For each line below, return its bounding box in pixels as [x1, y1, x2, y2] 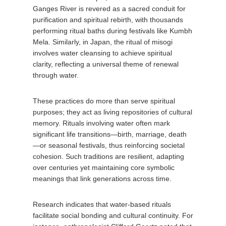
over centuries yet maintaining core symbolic [32, 163, 175, 172]
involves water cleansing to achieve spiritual [32, 49, 172, 57]
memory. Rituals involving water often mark [32, 119, 170, 127]
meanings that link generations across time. [32, 175, 172, 183]
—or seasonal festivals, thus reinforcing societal [32, 141, 185, 149]
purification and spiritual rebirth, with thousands [32, 16, 183, 24]
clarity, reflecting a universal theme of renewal [32, 60, 179, 68]
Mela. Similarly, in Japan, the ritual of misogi [32, 38, 173, 46]
